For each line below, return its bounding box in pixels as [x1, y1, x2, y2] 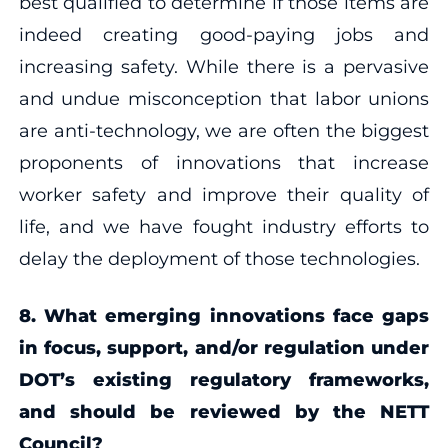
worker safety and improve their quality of [18, 183, 430, 206]
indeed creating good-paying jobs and [18, 23, 430, 46]
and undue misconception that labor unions [18, 87, 430, 110]
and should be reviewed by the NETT [18, 400, 430, 423]
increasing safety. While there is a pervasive [18, 55, 430, 78]
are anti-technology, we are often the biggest [18, 119, 430, 142]
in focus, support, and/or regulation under [18, 336, 430, 359]
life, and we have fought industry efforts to [18, 215, 430, 238]
